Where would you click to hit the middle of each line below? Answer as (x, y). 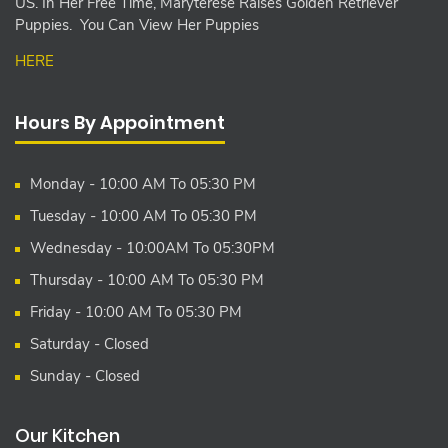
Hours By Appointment (120, 123)
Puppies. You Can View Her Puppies (137, 25)
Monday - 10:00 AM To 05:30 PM (143, 184)
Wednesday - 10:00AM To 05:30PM (152, 248)
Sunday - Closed (85, 376)
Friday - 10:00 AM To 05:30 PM (136, 312)
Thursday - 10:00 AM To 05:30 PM (147, 280)
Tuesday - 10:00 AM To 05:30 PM (143, 216)
